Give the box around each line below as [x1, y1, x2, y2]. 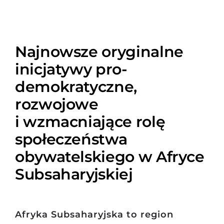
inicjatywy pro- [14, 60, 127, 78]
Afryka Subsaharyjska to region [14, 209, 173, 220]
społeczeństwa [14, 130, 127, 148]
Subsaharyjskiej [14, 165, 133, 183]
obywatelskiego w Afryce [14, 147, 204, 166]
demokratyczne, [14, 77, 137, 96]
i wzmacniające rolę [14, 112, 165, 131]
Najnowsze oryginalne [14, 42, 183, 61]
